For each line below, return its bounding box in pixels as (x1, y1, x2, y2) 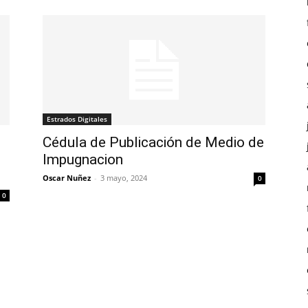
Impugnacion (43, 151, 123, 168)
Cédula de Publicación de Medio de (43, 134, 264, 151)
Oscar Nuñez (43, 173, 91, 183)
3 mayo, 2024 (100, 173, 147, 183)
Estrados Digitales (47, 114, 107, 124)
